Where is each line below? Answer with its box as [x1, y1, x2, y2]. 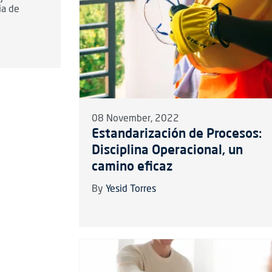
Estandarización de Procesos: [91, 125, 262, 141]
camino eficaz [91, 158, 172, 174]
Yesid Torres [105, 185, 156, 195]
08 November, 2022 [91, 114, 179, 124]
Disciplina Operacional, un [91, 141, 243, 158]
